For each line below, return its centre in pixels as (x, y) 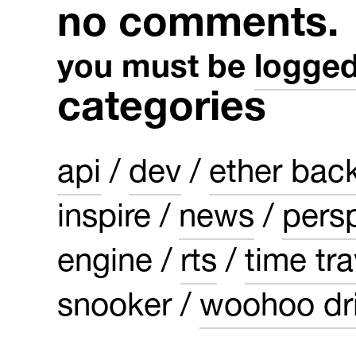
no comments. (198, 27)
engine (105, 265)
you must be (156, 71)
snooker (114, 309)
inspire (104, 220)
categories (162, 111)
